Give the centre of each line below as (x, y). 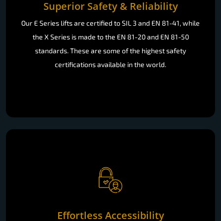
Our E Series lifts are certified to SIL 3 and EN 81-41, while (110, 23)
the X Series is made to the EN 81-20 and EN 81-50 (110, 37)
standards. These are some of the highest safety (110, 50)
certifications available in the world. (110, 64)
